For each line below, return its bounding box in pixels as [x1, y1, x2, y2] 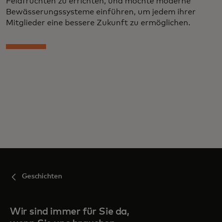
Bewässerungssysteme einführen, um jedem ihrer [6, 8, 196, 16]
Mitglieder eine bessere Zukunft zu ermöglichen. [6, 19, 190, 27]
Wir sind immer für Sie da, [10, 207, 129, 217]
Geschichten [22, 173, 62, 180]
